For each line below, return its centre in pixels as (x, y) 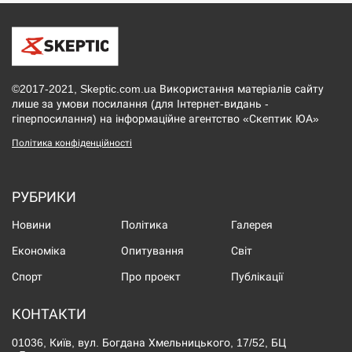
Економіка (39, 251)
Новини (31, 225)
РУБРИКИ (44, 197)
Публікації (257, 277)
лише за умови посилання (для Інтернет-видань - (140, 104)
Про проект (151, 277)
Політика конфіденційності (72, 143)
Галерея (251, 225)
